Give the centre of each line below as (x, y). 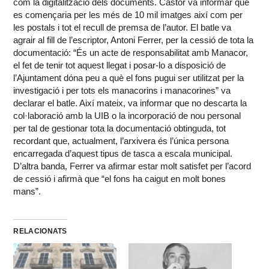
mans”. (27, 191)
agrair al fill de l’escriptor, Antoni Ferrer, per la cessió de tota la (134, 40)
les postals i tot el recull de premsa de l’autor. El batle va (122, 27)
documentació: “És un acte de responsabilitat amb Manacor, (131, 52)
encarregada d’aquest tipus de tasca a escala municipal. (123, 153)
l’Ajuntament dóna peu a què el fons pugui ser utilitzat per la (129, 77)
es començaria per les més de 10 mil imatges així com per (128, 14)
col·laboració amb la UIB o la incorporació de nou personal (127, 115)
